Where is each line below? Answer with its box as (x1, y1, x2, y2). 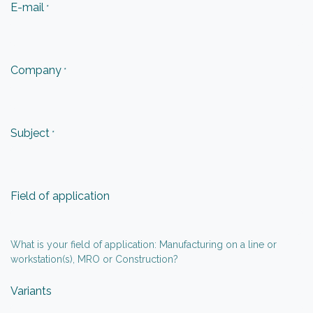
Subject (10, 126, 50, 140)
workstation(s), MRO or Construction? (10, 254, 178, 265)
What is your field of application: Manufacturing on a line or (10, 239, 277, 251)
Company (10, 64, 61, 78)
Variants (10, 284, 52, 298)
